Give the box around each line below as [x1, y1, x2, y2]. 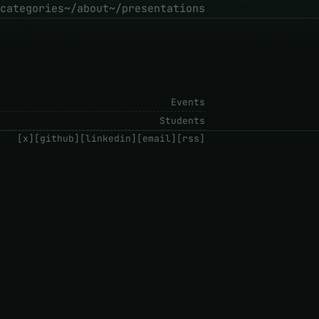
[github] [34, 132, 80, 145]
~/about [64, 1, 109, 16]
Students [159, 115, 205, 127]
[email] [137, 132, 177, 145]
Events [171, 96, 205, 108]
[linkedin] [80, 132, 137, 145]
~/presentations [109, 1, 205, 16]
